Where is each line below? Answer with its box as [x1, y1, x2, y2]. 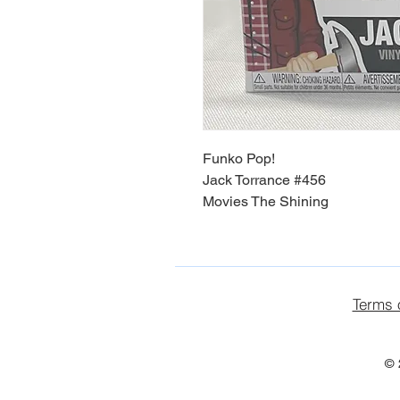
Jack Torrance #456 [203, 171, 326, 188]
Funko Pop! [203, 150, 275, 167]
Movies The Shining [203, 193, 329, 210]
